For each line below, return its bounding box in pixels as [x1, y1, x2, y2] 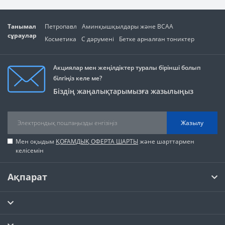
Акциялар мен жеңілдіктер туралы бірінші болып [53, 63, 201, 72]
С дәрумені [81, 35, 114, 43]
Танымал [8, 22, 36, 31]
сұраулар [8, 31, 37, 40]
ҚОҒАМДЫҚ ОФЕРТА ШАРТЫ [56, 137, 138, 146]
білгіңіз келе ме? [53, 74, 102, 82]
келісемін [16, 146, 44, 155]
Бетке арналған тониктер [119, 35, 194, 43]
